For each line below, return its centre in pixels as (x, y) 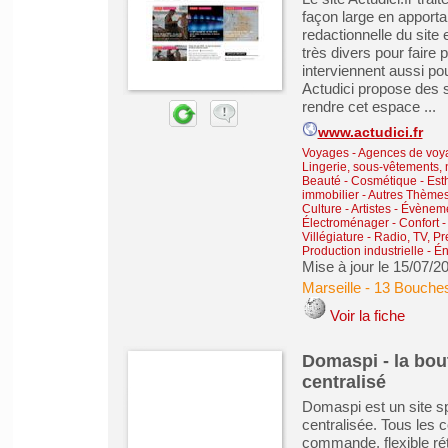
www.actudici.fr (370, 132)
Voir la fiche (367, 315)
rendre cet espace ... (368, 106)
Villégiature (332, 237)
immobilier (330, 195)
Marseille (331, 287)
